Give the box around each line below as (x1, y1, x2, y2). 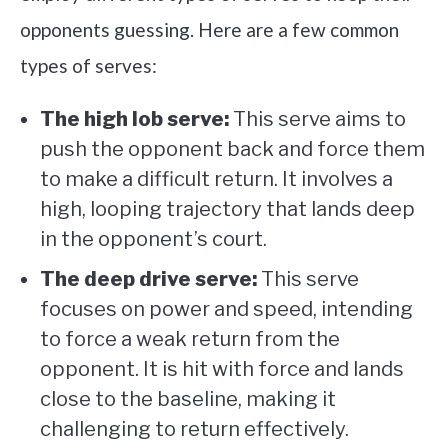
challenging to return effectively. (40, 417, 349, 442)
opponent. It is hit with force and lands (40, 357, 404, 382)
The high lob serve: (40, 107, 229, 132)
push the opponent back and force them (40, 137, 425, 162)
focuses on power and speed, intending (40, 297, 413, 322)
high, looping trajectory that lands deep (40, 197, 415, 222)
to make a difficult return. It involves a (40, 167, 393, 192)
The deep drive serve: (40, 267, 257, 292)
